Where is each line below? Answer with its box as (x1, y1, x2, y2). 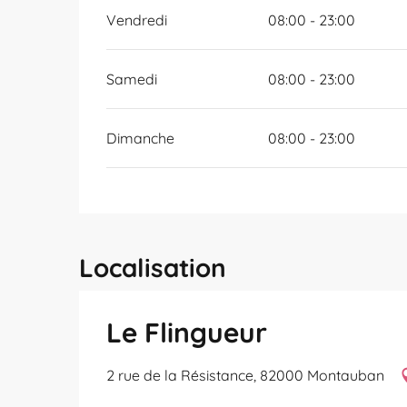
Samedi (106, 70, 158, 88)
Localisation (79, 252, 226, 283)
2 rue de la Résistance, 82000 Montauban (106, 366, 384, 384)
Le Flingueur (106, 315, 267, 350)
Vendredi (106, 11, 168, 29)
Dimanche (106, 129, 175, 147)
